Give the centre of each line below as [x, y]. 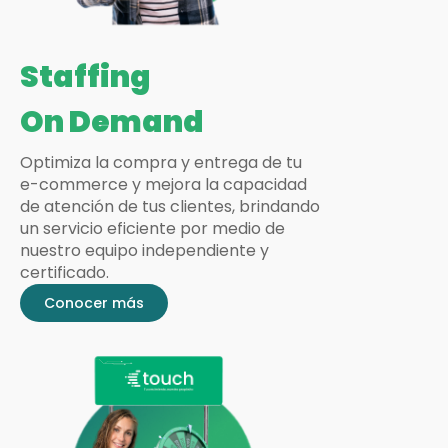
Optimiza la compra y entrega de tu [161, 162]
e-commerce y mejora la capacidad [163, 184]
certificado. [64, 272]
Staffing [85, 76]
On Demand [112, 121]
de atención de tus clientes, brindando [170, 206]
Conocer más [94, 302]
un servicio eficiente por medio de [152, 228]
